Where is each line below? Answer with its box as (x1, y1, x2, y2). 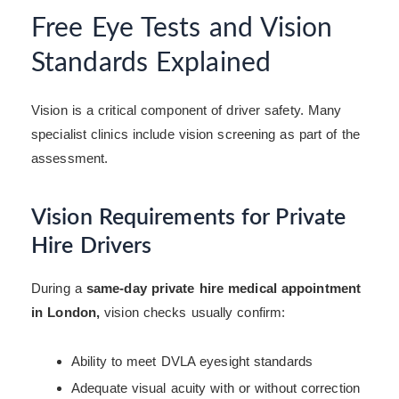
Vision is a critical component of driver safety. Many (31, 102, 342, 118)
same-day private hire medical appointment (85, 281, 362, 297)
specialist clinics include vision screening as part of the (31, 126, 360, 142)
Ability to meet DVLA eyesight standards (71, 353, 313, 369)
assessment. (31, 151, 109, 167)
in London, (31, 305, 100, 321)
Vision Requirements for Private (31, 206, 346, 229)
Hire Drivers (31, 234, 152, 257)
